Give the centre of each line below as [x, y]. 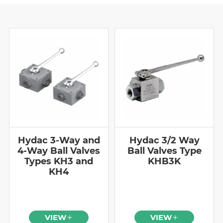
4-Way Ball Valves [59, 151]
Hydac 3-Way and [59, 140]
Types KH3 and [59, 161]
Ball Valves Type [164, 151]
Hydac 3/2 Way [164, 140]
